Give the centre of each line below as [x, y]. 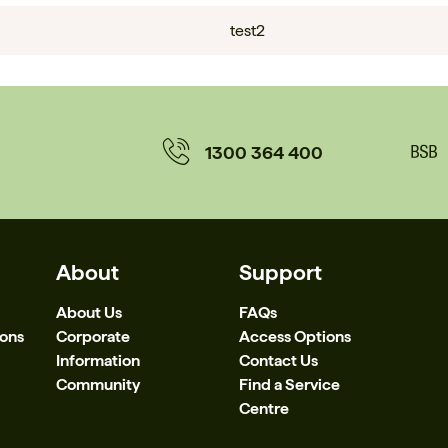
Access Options [294, 336]
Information [97, 360]
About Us [88, 312]
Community [97, 384]
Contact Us [278, 360]
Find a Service [289, 384]
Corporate [92, 336]
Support [280, 271]
